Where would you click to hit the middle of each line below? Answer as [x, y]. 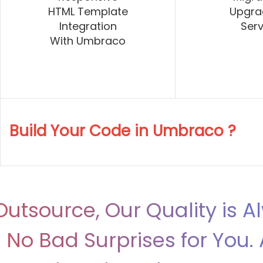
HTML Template [88, 12]
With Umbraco [88, 41]
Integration [88, 26]
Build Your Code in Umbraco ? [123, 131]
